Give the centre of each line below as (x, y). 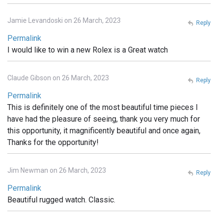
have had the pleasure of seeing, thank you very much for (104, 119)
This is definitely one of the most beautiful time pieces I (103, 108)
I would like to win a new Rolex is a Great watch (88, 50)
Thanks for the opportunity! (53, 143)
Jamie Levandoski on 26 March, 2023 (64, 21)
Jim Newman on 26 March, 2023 (57, 171)
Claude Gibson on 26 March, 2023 (58, 78)
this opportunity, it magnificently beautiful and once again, (104, 131)
